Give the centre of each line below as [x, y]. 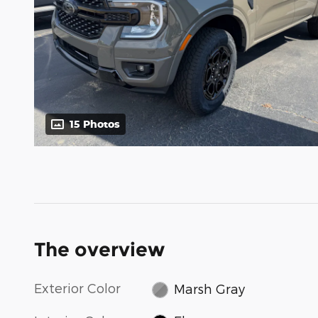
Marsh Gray [209, 288]
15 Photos [95, 124]
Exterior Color [77, 288]
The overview [99, 250]
